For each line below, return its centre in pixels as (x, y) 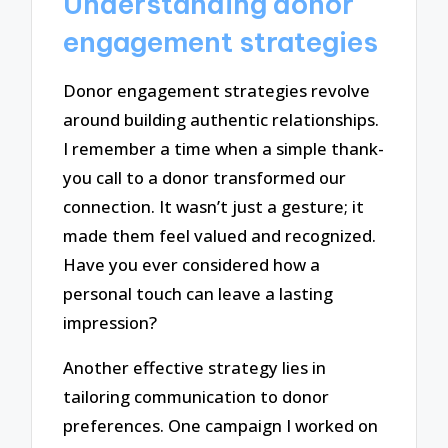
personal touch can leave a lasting (198, 294)
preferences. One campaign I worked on (221, 425)
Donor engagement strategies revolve (217, 91)
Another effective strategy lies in (195, 367)
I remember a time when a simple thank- (224, 149)
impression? (110, 323)
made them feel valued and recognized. (220, 236)
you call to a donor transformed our (205, 178)
